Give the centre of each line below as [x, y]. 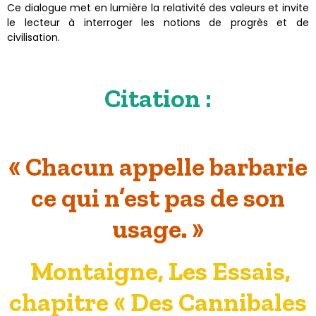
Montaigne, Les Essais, [160, 271]
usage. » [158, 229]
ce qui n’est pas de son [158, 198]
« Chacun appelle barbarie [158, 167]
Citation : [158, 98]
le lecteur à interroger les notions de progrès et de [158, 23]
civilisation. [34, 38]
